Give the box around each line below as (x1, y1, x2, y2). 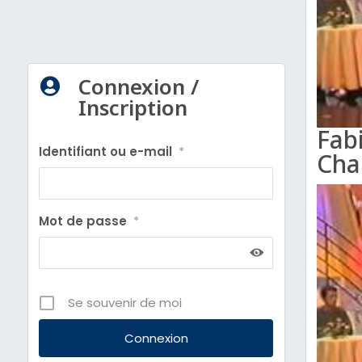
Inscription (78, 92, 187, 122)
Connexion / (78, 71, 199, 101)
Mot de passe (39, 212, 128, 229)
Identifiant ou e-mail (39, 142, 173, 160)
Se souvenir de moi (68, 293, 183, 311)
